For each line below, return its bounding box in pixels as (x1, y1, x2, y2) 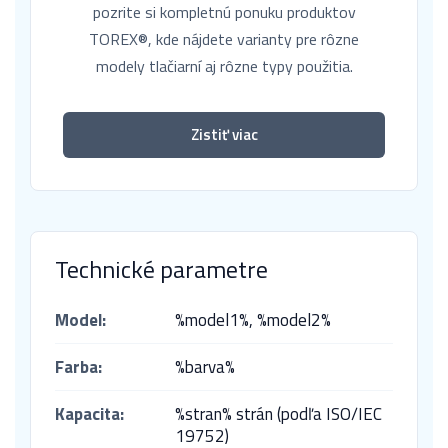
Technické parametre (55, 251, 268, 288)
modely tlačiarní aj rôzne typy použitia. (95, 54, 353, 79)
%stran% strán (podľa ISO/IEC (175, 401, 382, 428)
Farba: (55, 354, 102, 381)
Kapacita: (55, 401, 124, 428)
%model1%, (175, 307, 257, 334)
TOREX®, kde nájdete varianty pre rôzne (89, 27, 359, 52)
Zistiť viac (190, 123, 258, 147)
